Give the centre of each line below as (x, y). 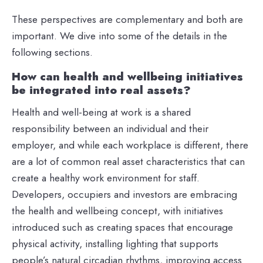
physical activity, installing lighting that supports (115, 244)
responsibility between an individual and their (110, 129)
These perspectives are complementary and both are (127, 20)
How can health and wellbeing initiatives (127, 77)
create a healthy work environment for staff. (107, 178)
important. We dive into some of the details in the (119, 36)
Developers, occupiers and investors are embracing (124, 195)
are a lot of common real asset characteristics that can (128, 162)
